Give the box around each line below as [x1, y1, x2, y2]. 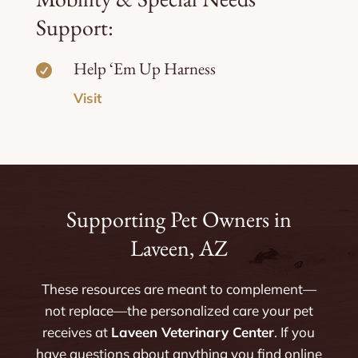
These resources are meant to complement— [41, 280, 316, 297]
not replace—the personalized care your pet [44, 301, 313, 319]
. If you [274, 323, 316, 340]
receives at [42, 323, 112, 340]
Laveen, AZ [129, 233, 228, 262]
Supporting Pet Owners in [66, 204, 292, 233]
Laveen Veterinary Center [111, 323, 275, 340]
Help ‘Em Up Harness [73, 57, 216, 79]
